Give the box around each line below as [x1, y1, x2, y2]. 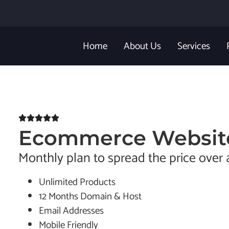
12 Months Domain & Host [39, 189, 142, 204]
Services [177, 38, 210, 54]
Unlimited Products [39, 174, 116, 190]
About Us [124, 38, 161, 54]
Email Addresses [39, 203, 104, 219]
